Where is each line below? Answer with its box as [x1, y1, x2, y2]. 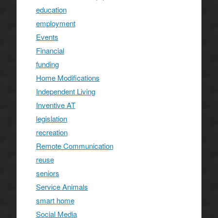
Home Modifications [36, 72, 100, 83]
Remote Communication [36, 140, 113, 151]
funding [36, 58, 59, 69]
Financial [36, 45, 64, 55]
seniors [36, 167, 59, 178]
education [36, 4, 67, 15]
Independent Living [36, 86, 95, 96]
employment [36, 18, 75, 28]
